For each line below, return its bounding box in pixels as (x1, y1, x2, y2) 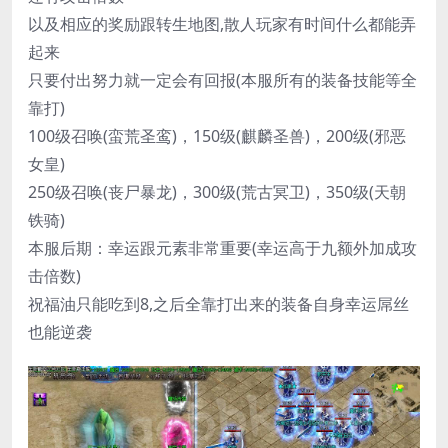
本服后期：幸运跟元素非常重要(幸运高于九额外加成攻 (28, 237, 417, 260)
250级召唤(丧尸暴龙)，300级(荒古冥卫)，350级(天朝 (28, 181, 406, 204)
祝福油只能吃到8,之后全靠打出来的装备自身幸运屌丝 (28, 293, 409, 316)
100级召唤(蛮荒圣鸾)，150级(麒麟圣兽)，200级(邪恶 (28, 125, 406, 148)
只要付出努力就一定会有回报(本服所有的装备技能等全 (28, 69, 417, 92)
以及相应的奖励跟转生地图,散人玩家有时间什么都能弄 (28, 13, 416, 36)
